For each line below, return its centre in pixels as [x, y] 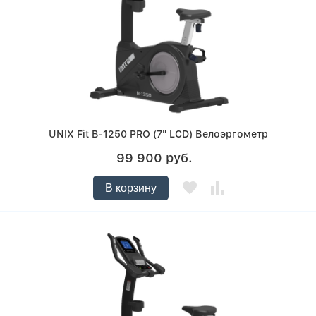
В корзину [130, 188]
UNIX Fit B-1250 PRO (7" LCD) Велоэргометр [158, 134]
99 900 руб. [154, 158]
